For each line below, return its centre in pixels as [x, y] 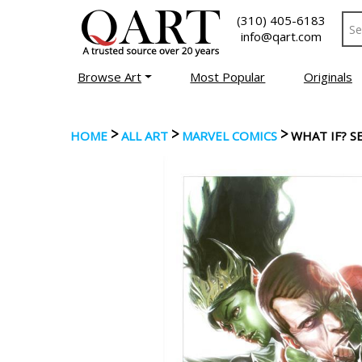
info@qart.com [281, 36]
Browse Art [110, 77]
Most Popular [228, 77]
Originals [328, 77]
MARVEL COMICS [229, 136]
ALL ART [145, 136]
